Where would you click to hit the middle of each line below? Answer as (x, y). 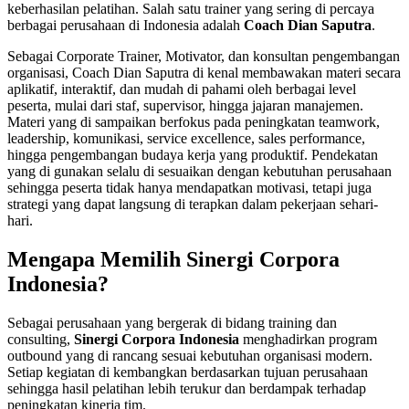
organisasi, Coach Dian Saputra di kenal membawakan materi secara (204, 73)
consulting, (41, 339)
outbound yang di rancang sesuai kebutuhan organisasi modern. (190, 355)
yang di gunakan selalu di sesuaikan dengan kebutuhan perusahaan (199, 172)
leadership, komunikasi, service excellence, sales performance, (186, 139)
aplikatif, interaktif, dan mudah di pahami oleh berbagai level (182, 89)
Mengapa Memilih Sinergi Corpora (173, 259)
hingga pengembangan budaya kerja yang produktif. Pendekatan (193, 155)
